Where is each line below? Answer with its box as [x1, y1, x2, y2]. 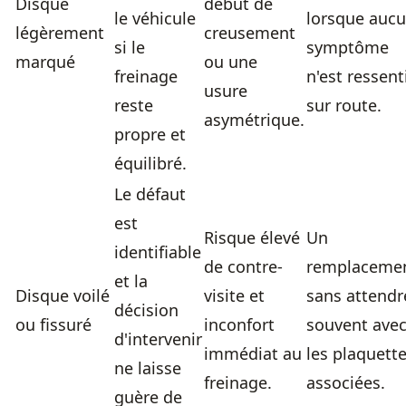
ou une [204, 51, 257, 73]
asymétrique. [204, 109, 304, 131]
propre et [114, 123, 186, 146]
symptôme [306, 36, 389, 59]
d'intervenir [114, 328, 202, 351]
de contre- [204, 256, 283, 278]
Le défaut [114, 183, 186, 206]
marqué [15, 51, 75, 73]
